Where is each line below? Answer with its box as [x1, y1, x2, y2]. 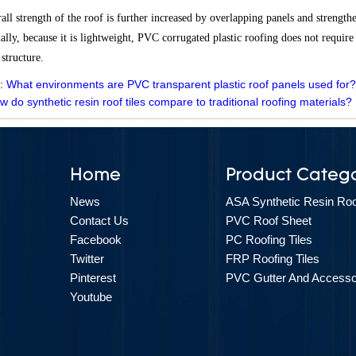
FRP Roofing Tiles [226, 251, 319, 265]
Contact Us [70, 213, 129, 227]
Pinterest [70, 270, 116, 284]
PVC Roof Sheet [226, 213, 311, 227]
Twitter [70, 251, 104, 265]
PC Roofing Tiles [226, 232, 312, 246]
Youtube [70, 289, 112, 304]
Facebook [70, 232, 122, 246]
